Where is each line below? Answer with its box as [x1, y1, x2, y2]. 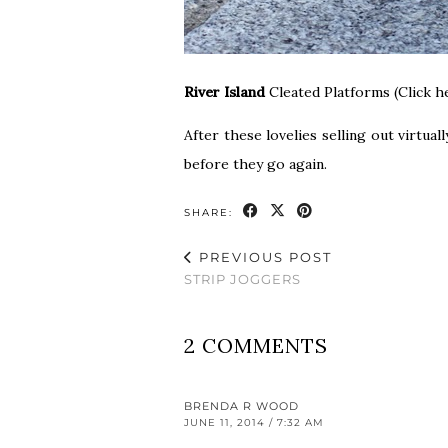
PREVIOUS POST [194, 249, 332, 266]
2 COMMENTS [184, 333, 328, 359]
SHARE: [184, 206, 238, 220]
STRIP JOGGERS [184, 271, 301, 288]
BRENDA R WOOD [184, 399, 299, 414]
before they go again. [184, 155, 331, 174]
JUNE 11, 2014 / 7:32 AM [184, 416, 324, 430]
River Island [184, 83, 265, 102]
